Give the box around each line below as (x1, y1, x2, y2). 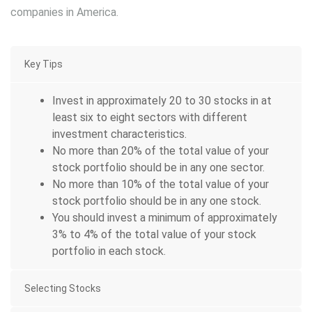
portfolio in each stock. (52, 244, 166, 258)
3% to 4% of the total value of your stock (52, 228, 256, 242)
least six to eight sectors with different (52, 111, 247, 125)
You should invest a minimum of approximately (52, 211, 277, 225)
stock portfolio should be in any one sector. (52, 161, 265, 175)
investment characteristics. (52, 127, 187, 141)
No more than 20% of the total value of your (52, 144, 269, 158)
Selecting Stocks (24, 283, 101, 295)
